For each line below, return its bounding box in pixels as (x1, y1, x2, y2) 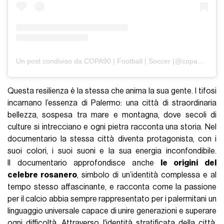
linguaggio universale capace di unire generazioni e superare (7, 206, 216, 215)
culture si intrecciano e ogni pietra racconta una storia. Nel (7, 122, 216, 131)
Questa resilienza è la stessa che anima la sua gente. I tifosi (7, 86, 216, 95)
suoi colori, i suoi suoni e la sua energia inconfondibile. (7, 146, 216, 155)
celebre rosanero (7, 170, 77, 179)
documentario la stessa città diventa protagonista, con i (7, 134, 216, 143)
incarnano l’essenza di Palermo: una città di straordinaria (7, 98, 216, 107)
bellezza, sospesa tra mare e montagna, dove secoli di (7, 110, 216, 119)
